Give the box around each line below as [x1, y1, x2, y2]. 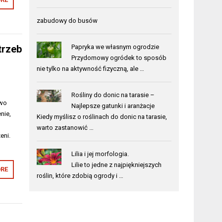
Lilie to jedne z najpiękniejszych [71, 161, 162, 168]
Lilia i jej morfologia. [71, 150, 129, 158]
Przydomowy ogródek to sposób [71, 54, 166, 61]
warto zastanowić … [37, 123, 94, 131]
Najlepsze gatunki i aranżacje [71, 102, 155, 110]
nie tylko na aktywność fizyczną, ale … [37, 64, 145, 72]
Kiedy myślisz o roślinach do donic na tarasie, [37, 112, 167, 120]
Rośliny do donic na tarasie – [71, 91, 155, 99]
